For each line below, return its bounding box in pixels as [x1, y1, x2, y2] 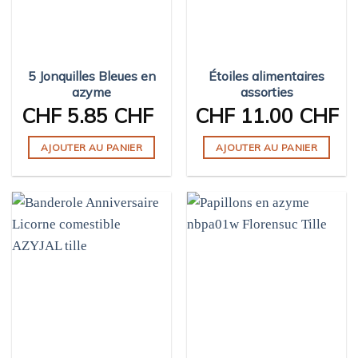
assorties [240, 83, 293, 100]
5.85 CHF [62, 102, 153, 128]
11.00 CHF [234, 102, 339, 128]
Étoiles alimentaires [209, 67, 324, 84]
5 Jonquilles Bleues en [27, 67, 156, 84]
